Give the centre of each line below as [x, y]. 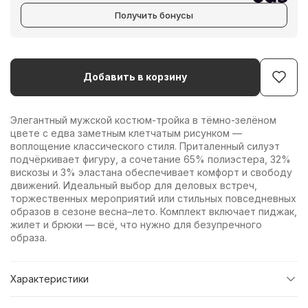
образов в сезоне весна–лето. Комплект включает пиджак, [154, 211]
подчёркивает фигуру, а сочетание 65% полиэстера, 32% [151, 159]
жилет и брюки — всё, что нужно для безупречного [136, 224]
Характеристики [49, 279]
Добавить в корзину [135, 77]
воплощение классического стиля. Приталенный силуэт [145, 146]
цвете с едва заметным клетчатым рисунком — [126, 133]
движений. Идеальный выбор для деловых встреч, [134, 185]
